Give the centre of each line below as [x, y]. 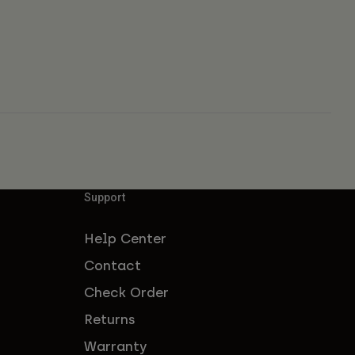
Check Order [126, 292]
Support [105, 197]
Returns [110, 319]
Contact [113, 265]
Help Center [125, 238]
